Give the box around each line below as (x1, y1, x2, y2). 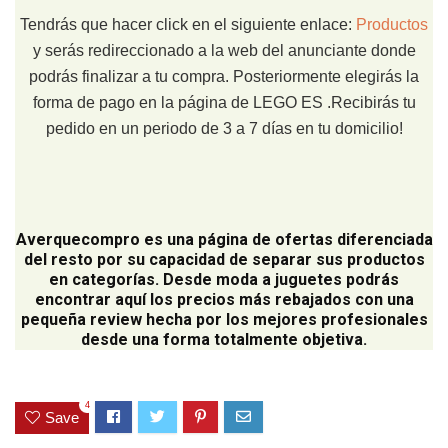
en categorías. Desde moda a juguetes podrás (49, 270, 399, 290)
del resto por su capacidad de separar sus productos (23, 250, 425, 270)
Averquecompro (15, 230, 140, 250)
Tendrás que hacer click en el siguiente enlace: (20, 16, 356, 34)
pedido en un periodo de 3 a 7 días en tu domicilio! (45, 120, 403, 138)
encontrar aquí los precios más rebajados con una (34, 290, 414, 310)
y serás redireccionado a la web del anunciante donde (32, 42, 416, 60)
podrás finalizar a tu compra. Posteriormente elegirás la (29, 68, 419, 86)
